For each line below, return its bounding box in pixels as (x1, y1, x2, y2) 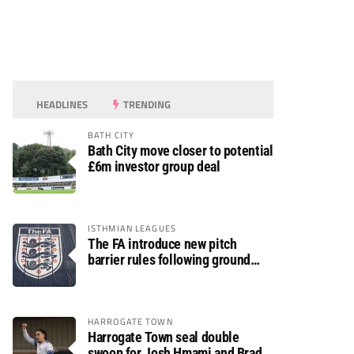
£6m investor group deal (88, 158, 220, 175)
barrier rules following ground (88, 251, 250, 268)
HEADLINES (34, 96, 88, 112)
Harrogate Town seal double (88, 329, 239, 345)
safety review (88, 267, 161, 284)
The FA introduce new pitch (88, 235, 237, 252)
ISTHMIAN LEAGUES (88, 221, 176, 235)
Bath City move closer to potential (88, 142, 273, 159)
